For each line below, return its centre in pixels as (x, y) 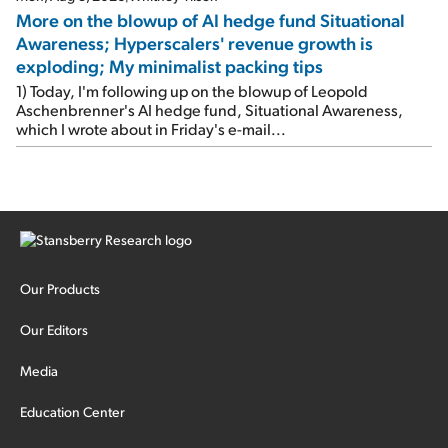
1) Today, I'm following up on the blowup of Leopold (192, 90)
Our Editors (54, 329)
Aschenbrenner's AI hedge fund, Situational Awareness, (209, 109)
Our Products (60, 288)
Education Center (72, 411)
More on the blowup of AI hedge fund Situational (210, 19)
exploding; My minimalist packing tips (169, 65)
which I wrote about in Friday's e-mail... (151, 128)
